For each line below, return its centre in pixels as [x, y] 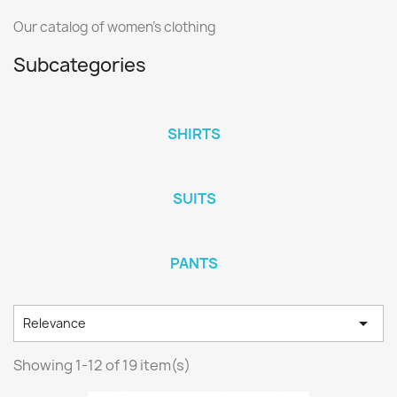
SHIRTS [194, 134]
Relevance [54, 323]
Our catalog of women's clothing [115, 27]
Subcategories [80, 65]
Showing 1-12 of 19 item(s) [102, 365]
